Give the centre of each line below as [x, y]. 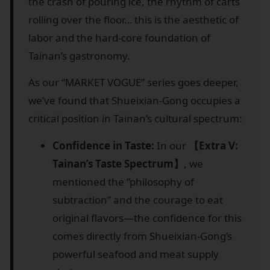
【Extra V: [213, 145]
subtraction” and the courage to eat [138, 199]
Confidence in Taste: [103, 145]
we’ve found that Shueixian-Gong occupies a [134, 101]
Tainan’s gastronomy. [79, 55]
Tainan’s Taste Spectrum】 [118, 163]
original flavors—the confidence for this [147, 218]
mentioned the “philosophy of [123, 181]
